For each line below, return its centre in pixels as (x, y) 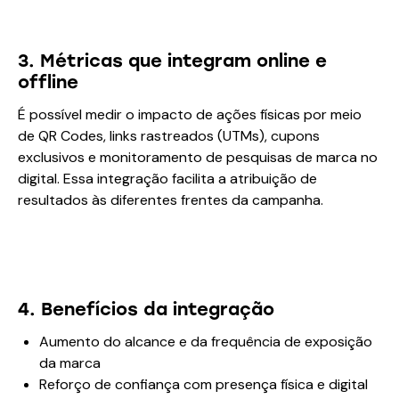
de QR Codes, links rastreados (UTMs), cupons (169, 136)
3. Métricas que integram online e (172, 61)
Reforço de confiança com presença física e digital (204, 385)
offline (48, 82)
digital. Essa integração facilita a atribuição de (167, 179)
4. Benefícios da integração (146, 309)
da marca (70, 363)
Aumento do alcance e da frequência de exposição (206, 342)
